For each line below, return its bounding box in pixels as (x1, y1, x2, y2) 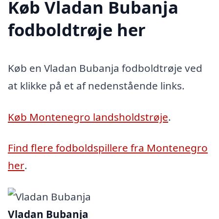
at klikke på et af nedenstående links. (8, 78, 185, 92)
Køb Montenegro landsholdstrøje (8, 109, 168, 124)
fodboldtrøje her (8, 18, 146, 41)
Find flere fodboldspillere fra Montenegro (8, 141, 208, 155)
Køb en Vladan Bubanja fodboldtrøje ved (8, 61, 202, 75)
